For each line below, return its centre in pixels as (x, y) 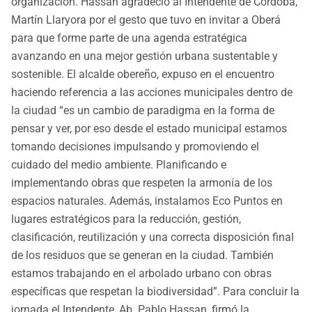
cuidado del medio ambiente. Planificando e (119, 165)
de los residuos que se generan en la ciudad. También (142, 256)
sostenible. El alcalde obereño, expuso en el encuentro (143, 75)
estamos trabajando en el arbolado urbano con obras (141, 274)
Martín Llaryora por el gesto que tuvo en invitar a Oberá (146, 20)
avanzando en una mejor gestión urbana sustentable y (145, 56)
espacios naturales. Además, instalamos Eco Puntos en (147, 201)
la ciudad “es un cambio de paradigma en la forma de (143, 111)
